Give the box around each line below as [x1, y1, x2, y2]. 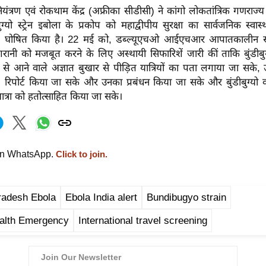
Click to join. [53, 149, 107, 159]
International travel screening [78, 214, 207, 226]
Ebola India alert [65, 191, 137, 203]
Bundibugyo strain [147, 191, 226, 203]
